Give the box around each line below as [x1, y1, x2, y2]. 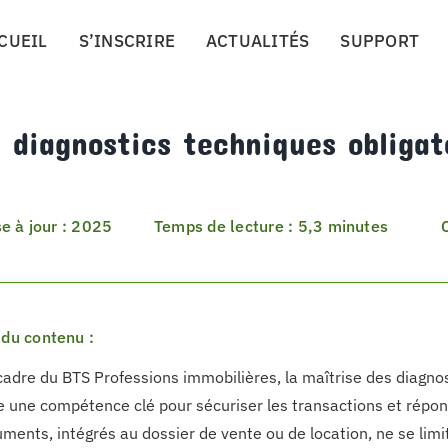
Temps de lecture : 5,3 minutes [154, 216, 389, 236]
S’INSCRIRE [78, 30, 176, 52]
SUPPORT [340, 30, 420, 52]
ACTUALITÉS [205, 30, 310, 52]
